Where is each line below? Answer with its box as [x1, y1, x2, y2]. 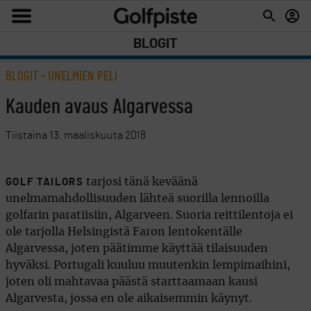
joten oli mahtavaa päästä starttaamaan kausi [6, 276, 258, 287]
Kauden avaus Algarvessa [6, 96, 193, 117]
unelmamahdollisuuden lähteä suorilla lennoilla [6, 193, 269, 204]
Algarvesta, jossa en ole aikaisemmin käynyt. [6, 293, 252, 304]
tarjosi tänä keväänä [83, 176, 198, 187]
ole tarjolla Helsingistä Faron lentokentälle [6, 226, 242, 237]
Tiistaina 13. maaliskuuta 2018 [6, 130, 146, 141]
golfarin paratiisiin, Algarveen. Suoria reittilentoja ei [6, 210, 293, 221]
